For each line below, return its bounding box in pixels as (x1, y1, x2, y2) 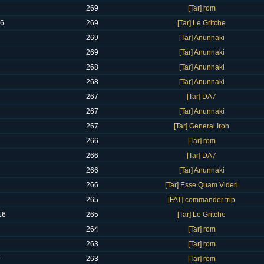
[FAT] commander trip (168, 196, 235, 204)
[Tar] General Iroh (174, 122, 229, 130)
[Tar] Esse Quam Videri (165, 181, 238, 189)
